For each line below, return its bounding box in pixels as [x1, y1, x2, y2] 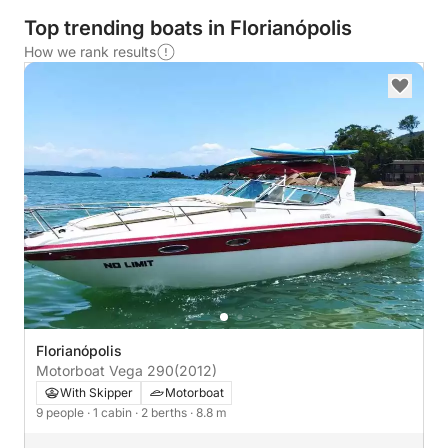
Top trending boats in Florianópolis [24, 16, 352, 40]
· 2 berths [135, 404, 190, 420]
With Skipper [60, 384, 133, 400]
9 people [36, 404, 87, 420]
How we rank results [24, 43, 156, 60]
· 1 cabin [87, 404, 135, 420]
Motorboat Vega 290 [36, 361, 174, 379]
